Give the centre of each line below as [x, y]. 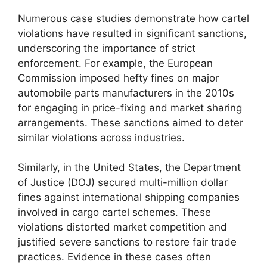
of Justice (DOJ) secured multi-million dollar [123, 182]
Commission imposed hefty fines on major [118, 78]
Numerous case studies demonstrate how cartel [133, 18]
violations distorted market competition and [122, 227]
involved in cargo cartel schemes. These [114, 212]
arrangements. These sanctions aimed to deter [131, 122]
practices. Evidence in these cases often [114, 257]
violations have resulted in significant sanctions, [132, 33]
